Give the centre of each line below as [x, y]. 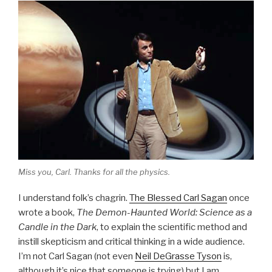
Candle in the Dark [57, 227]
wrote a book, [47, 212]
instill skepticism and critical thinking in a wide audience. [131, 241]
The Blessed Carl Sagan [178, 198]
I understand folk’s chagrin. [74, 198]
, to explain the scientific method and [172, 227]
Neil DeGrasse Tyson [178, 256]
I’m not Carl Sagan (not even [76, 256]
